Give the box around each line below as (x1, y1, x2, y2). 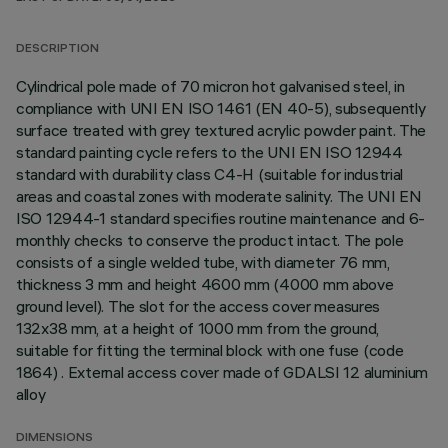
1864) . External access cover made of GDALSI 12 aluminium (16, 362, 429, 382)
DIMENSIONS (16, 432, 93, 445)
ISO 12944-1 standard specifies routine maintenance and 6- (16, 208, 426, 228)
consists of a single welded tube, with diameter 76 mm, (16, 252, 390, 272)
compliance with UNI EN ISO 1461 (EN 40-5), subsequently (16, 98, 426, 118)
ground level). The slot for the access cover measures (16, 296, 381, 316)
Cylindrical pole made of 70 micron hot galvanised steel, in (16, 76, 405, 96)
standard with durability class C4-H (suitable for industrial (16, 164, 404, 184)
